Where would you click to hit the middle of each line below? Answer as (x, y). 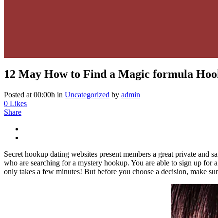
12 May (23, 74)
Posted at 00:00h (29, 94)
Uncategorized (87, 94)
